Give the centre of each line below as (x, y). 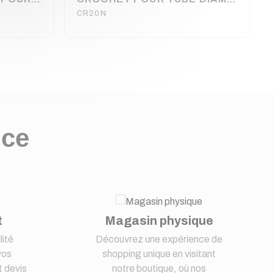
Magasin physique (159, 220)
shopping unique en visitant (159, 253)
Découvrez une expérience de (159, 239)
